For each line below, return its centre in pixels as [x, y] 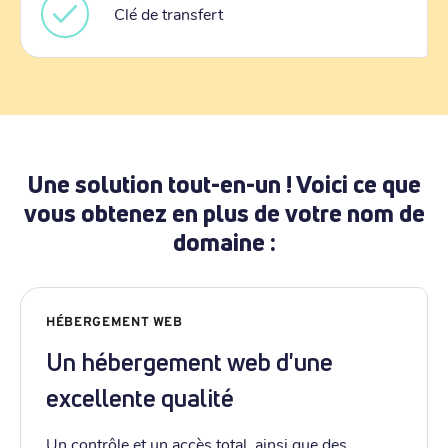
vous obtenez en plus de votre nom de [224, 212]
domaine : [224, 241]
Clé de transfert [168, 14]
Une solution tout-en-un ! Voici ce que [224, 183]
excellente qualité [140, 397]
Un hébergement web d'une [189, 361]
